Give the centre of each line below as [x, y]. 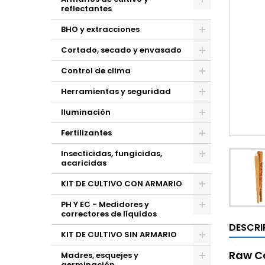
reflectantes [86, 9]
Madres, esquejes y [100, 255]
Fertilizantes [86, 133]
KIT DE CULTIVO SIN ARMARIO [119, 235]
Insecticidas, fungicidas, [112, 153]
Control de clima [96, 71]
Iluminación [86, 112]
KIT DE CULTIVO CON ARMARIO [122, 184]
